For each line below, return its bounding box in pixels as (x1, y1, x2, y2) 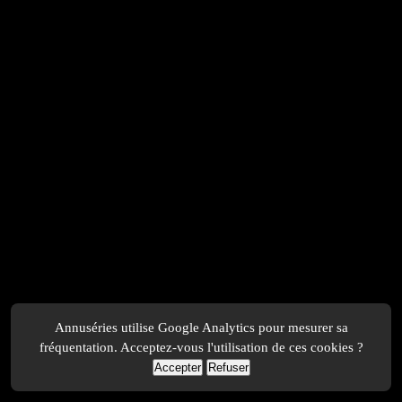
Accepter (153, 361, 201, 374)
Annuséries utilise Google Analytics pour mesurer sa (54, 319, 348, 335)
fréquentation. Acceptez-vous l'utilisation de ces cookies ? (39, 339, 363, 354)
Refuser (207, 361, 249, 374)
